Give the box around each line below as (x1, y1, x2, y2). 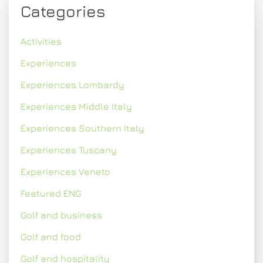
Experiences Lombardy (21, 79, 124, 90)
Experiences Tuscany (21, 144, 117, 155)
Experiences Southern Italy (21, 123, 144, 133)
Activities (21, 36, 62, 46)
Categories (21, 2, 106, 21)
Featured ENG (21, 188, 82, 198)
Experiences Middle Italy (21, 101, 132, 112)
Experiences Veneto (21, 166, 110, 177)
